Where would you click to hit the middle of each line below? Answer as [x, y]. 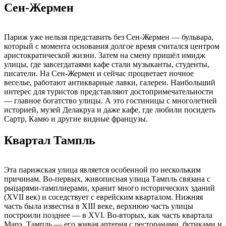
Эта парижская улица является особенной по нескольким [102, 169]
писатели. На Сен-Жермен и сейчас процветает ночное [99, 73]
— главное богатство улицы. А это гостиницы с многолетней [110, 100]
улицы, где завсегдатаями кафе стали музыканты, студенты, [107, 64]
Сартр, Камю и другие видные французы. [76, 119]
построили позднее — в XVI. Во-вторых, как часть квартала [108, 215]
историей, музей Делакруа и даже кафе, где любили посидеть [110, 109]
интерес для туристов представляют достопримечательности [109, 91]
